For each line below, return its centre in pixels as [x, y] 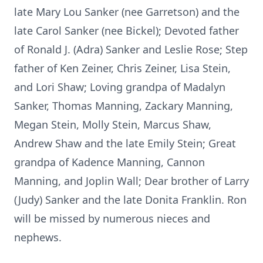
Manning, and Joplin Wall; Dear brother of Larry [131, 181]
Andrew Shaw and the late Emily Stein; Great [125, 143]
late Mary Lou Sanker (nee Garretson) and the [127, 12]
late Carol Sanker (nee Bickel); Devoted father [127, 31]
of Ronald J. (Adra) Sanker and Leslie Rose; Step [131, 49]
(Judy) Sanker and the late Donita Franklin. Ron [130, 200]
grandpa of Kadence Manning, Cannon [109, 162]
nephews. [38, 237]
